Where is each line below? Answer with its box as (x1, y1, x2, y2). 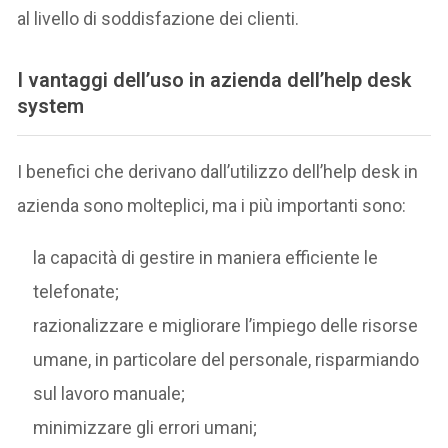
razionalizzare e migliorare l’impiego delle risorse (33, 314, 419, 336)
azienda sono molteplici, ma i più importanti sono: (17, 194, 407, 216)
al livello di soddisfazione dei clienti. (17, 7, 300, 29)
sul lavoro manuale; (33, 382, 186, 404)
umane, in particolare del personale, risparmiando (33, 348, 420, 370)
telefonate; (33, 280, 120, 302)
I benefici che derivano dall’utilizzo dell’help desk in (17, 160, 419, 182)
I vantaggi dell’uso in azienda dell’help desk (17, 67, 412, 92)
